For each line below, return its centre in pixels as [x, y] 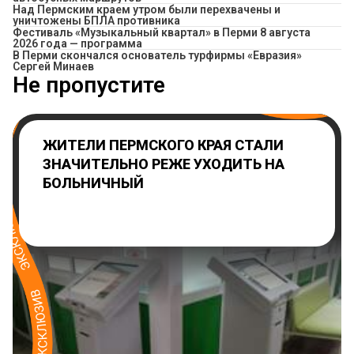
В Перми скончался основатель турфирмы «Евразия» [157, 56]
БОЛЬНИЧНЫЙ [93, 183]
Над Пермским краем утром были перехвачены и [147, 10]
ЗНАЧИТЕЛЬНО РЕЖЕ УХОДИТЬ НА [164, 164]
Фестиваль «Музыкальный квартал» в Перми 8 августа [162, 33]
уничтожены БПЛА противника [96, 21]
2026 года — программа [77, 44]
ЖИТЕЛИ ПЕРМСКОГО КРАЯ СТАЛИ [163, 145]
